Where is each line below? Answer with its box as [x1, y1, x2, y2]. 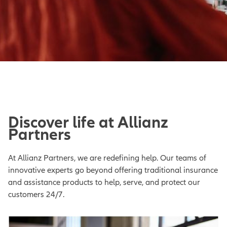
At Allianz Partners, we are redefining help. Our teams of [8, 153, 206, 163]
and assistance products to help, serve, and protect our [8, 177, 200, 187]
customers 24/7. [8, 189, 64, 200]
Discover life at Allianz [8, 112, 168, 133]
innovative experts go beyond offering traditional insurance [8, 165, 218, 175]
